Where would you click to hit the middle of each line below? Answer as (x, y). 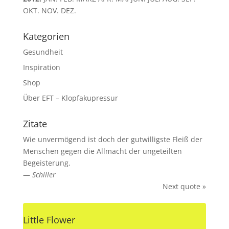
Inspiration (41, 67)
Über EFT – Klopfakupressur (70, 98)
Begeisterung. (47, 163)
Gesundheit (43, 52)
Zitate (35, 124)
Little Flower (49, 220)
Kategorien (46, 36)
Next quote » (185, 186)
